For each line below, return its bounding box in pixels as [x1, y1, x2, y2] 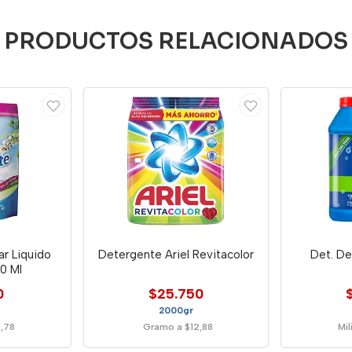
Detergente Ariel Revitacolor [97, 247, 254, 262]
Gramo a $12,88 [142, 321, 213, 332]
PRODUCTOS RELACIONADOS [4, 27, 348, 55]
